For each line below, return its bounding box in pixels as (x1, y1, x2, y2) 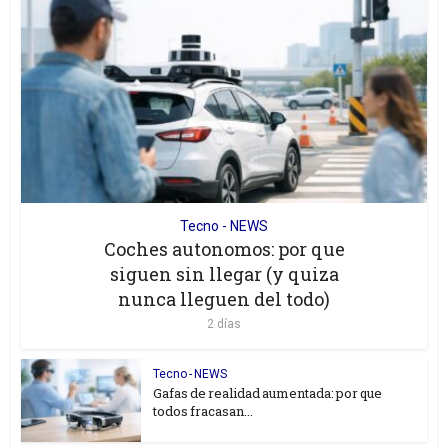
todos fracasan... (153, 402, 254, 421)
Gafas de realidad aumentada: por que (153, 384, 383, 403)
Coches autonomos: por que (103, 237, 345, 262)
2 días (207, 317, 241, 332)
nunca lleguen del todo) (118, 287, 330, 312)
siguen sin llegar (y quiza (109, 262, 339, 287)
